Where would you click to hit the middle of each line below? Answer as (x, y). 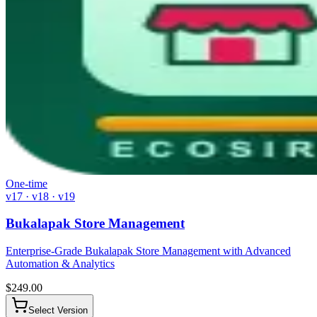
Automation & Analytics (60, 264)
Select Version (58, 310)
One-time (27, 183)
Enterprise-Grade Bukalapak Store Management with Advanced (148, 251)
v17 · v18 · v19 (40, 196)
